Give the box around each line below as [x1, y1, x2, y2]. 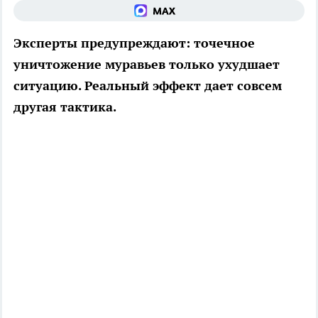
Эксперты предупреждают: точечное [13, 35, 255, 52]
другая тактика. [13, 99, 116, 116]
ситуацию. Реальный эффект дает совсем [13, 77, 282, 94]
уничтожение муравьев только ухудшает [13, 56, 280, 73]
